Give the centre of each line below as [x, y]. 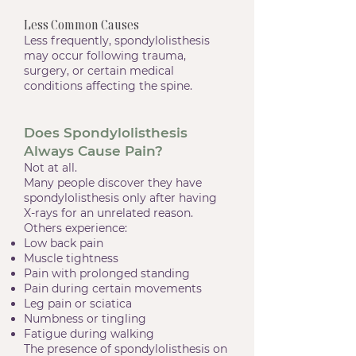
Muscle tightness [71, 258]
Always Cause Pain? [93, 151]
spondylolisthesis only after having [120, 198]
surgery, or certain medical [99, 71]
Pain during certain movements [113, 288]
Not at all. [50, 168]
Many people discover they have [113, 183]
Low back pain [64, 243]
